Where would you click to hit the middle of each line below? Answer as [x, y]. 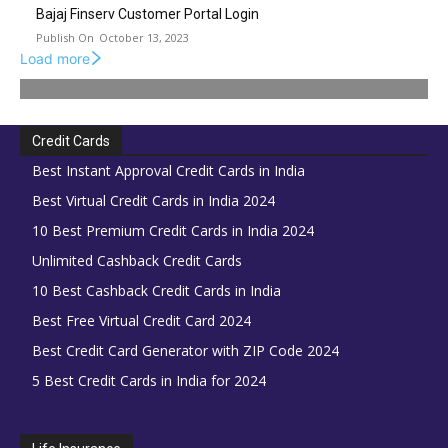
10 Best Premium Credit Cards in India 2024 [173, 231]
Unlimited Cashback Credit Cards [137, 261]
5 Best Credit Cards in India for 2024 [149, 381]
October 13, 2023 [144, 38]
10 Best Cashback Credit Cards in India [156, 291]
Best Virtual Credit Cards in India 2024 [153, 201]
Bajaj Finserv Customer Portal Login [147, 14]
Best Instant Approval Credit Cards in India [168, 171]
